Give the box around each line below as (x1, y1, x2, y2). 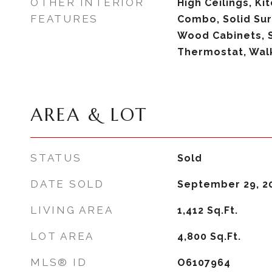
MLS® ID (30, 256, 87, 268)
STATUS (30, 152, 82, 164)
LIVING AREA (30, 204, 114, 216)
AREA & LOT (30, 104, 148, 126)
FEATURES (30, 13, 98, 25)
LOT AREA (30, 230, 94, 242)
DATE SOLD (30, 178, 104, 190)
